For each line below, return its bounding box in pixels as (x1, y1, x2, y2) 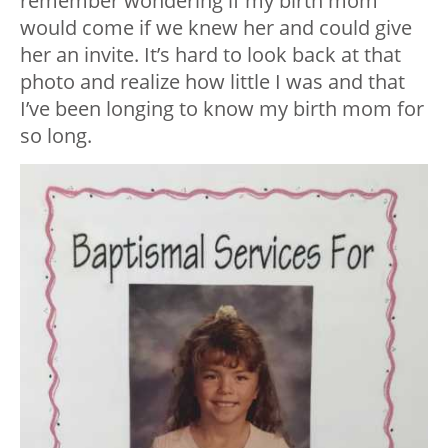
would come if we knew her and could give (20, 13, 412, 41)
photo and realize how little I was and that (20, 67, 405, 95)
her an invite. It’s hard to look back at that (20, 40, 401, 68)
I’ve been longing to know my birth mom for (20, 94, 424, 122)
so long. (20, 121, 92, 149)
